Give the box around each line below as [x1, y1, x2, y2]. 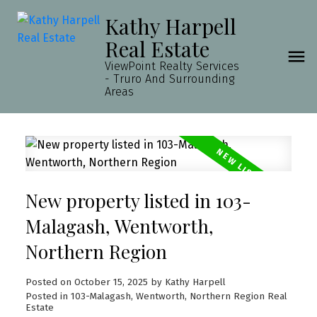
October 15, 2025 [74, 276, 148, 288]
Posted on [25, 276, 74, 288]
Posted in [25, 290, 68, 302]
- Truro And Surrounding [104, 72, 235, 86]
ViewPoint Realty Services [104, 59, 239, 73]
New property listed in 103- [25, 188, 251, 213]
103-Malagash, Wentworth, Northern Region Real [70, 290, 287, 302]
